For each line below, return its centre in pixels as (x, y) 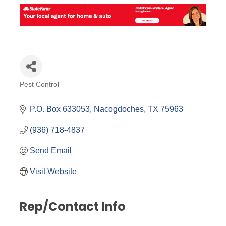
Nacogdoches (119, 109)
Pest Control (39, 85)
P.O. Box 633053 (60, 109)
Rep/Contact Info (73, 207)
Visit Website (53, 172)
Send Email (51, 151)
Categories (48, 92)
